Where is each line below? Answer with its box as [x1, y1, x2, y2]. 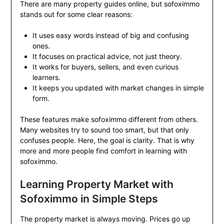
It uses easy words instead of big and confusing [32, 31, 189, 40]
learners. [32, 73, 60, 82]
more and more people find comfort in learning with [19, 146, 187, 155]
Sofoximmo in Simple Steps [19, 192, 158, 205]
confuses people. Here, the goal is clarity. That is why [19, 136, 194, 145]
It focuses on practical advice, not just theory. [32, 52, 182, 61]
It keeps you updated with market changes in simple [32, 83, 204, 92]
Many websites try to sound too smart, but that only [19, 125, 189, 134]
